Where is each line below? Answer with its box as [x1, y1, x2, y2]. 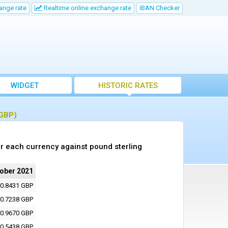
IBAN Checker [139, 4, 180, 12]
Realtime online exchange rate [42, 4, 131, 12]
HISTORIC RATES [98, 81, 158, 90]
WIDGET [10, 81, 39, 90]
